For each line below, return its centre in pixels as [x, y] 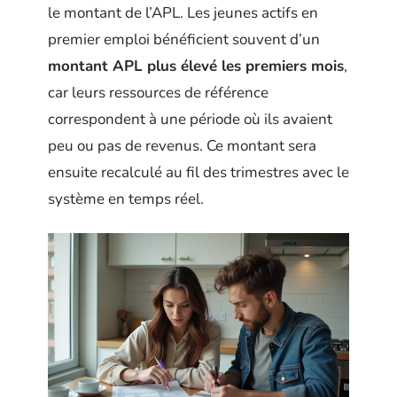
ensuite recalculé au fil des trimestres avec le [198, 173]
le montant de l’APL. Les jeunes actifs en [183, 13]
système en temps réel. [126, 199]
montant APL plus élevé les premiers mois [196, 66]
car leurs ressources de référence [158, 93]
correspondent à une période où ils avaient [190, 120]
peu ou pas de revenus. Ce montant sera [182, 146]
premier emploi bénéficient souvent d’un [184, 40]
